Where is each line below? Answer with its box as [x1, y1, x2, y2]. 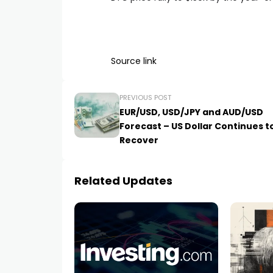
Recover [119, 134, 158, 147]
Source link [111, 55, 157, 68]
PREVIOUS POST [119, 93, 171, 103]
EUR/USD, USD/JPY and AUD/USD [119, 106, 263, 119]
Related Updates [74, 173, 172, 189]
